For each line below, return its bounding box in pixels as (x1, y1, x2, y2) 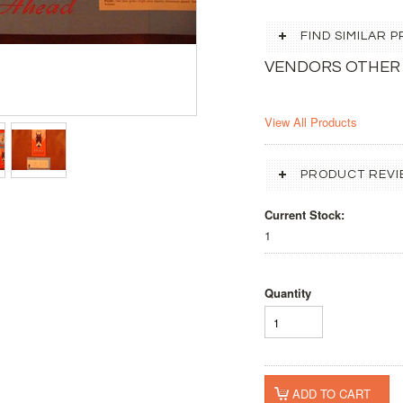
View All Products (264, 113, 357, 130)
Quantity (264, 284, 311, 301)
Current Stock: (264, 206, 345, 223)
